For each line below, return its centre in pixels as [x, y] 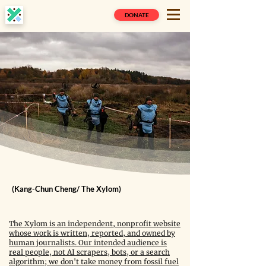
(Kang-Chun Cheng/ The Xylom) [66, 189]
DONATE [137, 15]
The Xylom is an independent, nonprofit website [95, 224]
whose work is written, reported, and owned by [92, 233]
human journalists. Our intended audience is [88, 243]
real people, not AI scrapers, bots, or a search [89, 252]
